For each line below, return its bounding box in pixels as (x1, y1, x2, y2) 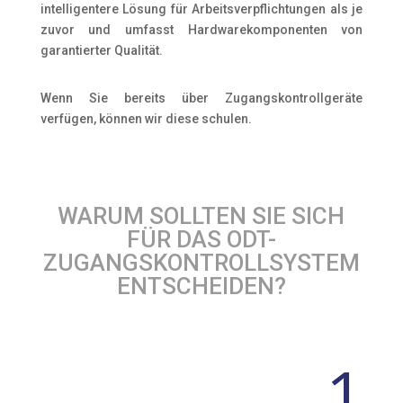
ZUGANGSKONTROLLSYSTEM (42, 249, 360, 276)
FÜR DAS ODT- (126, 226, 276, 253)
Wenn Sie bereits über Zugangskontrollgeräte (40, 91, 363, 105)
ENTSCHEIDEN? (116, 273, 286, 300)
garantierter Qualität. (40, 43, 163, 58)
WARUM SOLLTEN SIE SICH (58, 202, 345, 229)
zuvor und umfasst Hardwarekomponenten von (40, 22, 363, 37)
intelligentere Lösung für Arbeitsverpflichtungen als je (40, 2, 363, 16)
